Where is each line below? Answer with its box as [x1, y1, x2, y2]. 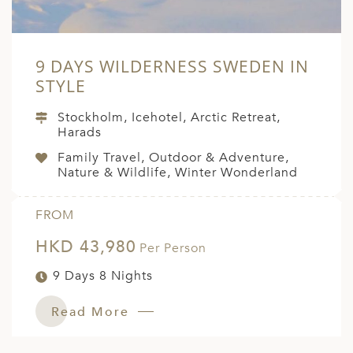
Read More [51, 303, 134, 321]
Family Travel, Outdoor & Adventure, [58, 149, 289, 167]
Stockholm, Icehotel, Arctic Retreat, [58, 109, 281, 127]
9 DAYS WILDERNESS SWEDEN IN [35, 55, 309, 78]
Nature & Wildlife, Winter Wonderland [58, 164, 298, 182]
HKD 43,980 [35, 236, 136, 259]
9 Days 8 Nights [53, 267, 153, 285]
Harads [58, 124, 102, 142]
